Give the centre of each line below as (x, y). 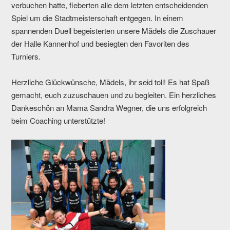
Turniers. (26, 56)
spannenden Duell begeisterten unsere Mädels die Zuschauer (114, 31)
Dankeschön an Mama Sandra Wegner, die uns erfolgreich (109, 108)
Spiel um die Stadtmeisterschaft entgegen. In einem (98, 18)
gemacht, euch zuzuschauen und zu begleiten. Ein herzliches (114, 95)
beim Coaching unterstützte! (59, 121)
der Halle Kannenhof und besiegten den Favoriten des (101, 44)
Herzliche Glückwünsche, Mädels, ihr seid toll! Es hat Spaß (111, 82)
